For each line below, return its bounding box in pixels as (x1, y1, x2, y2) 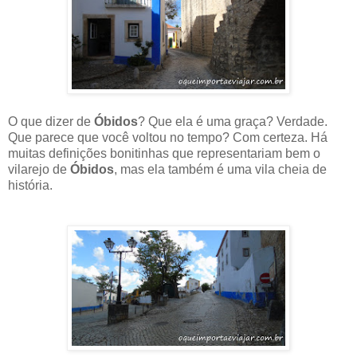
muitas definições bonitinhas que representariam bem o (8, 147, 320, 161)
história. (8, 178, 53, 193)
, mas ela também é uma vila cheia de (114, 163, 327, 177)
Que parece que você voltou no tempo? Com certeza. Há (8, 131, 328, 145)
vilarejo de (8, 163, 70, 177)
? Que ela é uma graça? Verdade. (138, 115, 328, 129)
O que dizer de (8, 115, 94, 129)
